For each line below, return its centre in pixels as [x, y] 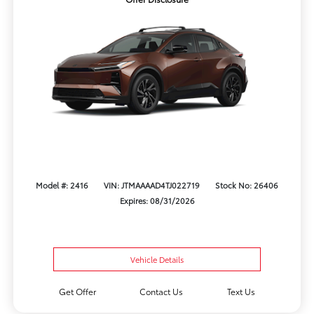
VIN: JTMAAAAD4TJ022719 [152, 185]
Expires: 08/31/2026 [157, 200]
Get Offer [77, 292]
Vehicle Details [157, 260]
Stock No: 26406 [247, 185]
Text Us [241, 292]
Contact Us [162, 292]
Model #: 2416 [62, 185]
